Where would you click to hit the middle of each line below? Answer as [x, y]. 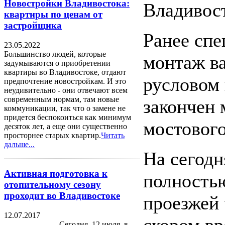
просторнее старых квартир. [52, 136]
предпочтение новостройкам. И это [65, 81]
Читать [113, 136]
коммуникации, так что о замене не [65, 108]
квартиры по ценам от [53, 15]
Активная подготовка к [56, 173]
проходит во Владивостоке [62, 195]
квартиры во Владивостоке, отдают [65, 72]
